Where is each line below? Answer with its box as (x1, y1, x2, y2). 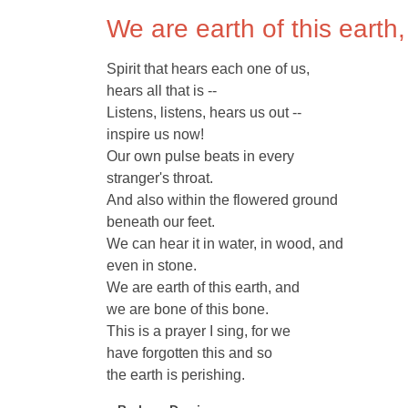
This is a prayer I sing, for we (107, 322, 291, 339)
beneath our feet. (107, 213, 215, 229)
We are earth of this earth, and (107, 279, 300, 295)
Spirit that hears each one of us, (107, 60, 310, 76)
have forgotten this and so (107, 344, 272, 361)
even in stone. (107, 257, 197, 273)
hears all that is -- (107, 82, 217, 98)
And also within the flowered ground (107, 191, 338, 208)
